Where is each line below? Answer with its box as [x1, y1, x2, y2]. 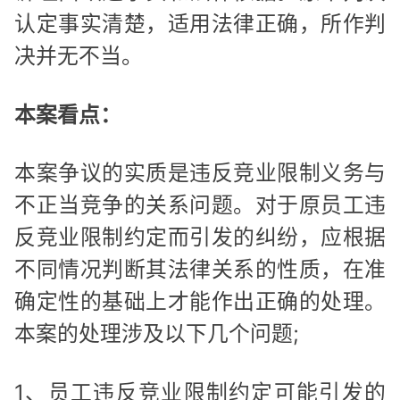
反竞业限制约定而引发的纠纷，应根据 [14, 224, 386, 251]
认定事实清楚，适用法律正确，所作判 [14, 11, 386, 37]
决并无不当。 [14, 43, 143, 70]
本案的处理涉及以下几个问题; [14, 321, 299, 347]
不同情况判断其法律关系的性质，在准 [14, 256, 386, 283]
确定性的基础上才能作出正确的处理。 [14, 288, 386, 315]
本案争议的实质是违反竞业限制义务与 [14, 160, 386, 187]
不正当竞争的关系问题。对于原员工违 [14, 192, 386, 219]
